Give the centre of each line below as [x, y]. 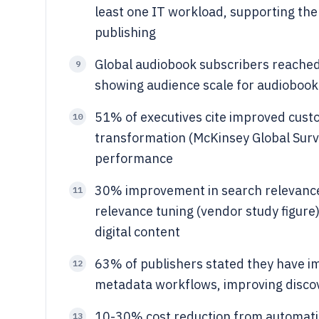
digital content [137, 232]
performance [134, 158]
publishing [125, 32]
